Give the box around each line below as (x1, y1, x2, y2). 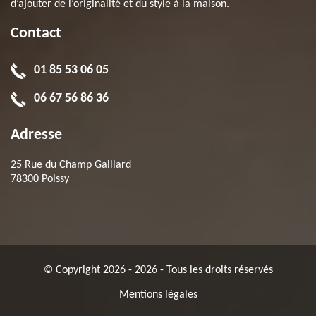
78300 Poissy (11, 174, 69, 185)
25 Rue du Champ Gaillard (11, 159, 131, 171)
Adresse (11, 127, 62, 143)
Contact (11, 25, 61, 42)
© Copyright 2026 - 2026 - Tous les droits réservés (43, 265, 273, 276)
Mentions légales (119, 289, 197, 300)
